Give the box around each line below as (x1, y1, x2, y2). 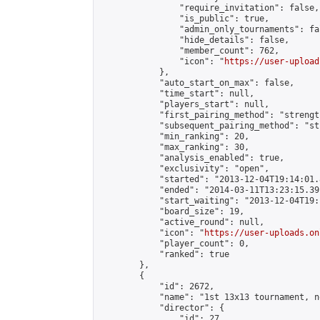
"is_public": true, (99, 14, 269, 24)
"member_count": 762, (99, 46, 279, 56)
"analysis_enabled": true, (99, 153, 284, 163)
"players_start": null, (99, 99, 269, 109)
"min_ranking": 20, (99, 131, 249, 141)
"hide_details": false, (99, 35, 289, 45)
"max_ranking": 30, (99, 142, 249, 152)
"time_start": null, (99, 89, 254, 99)
